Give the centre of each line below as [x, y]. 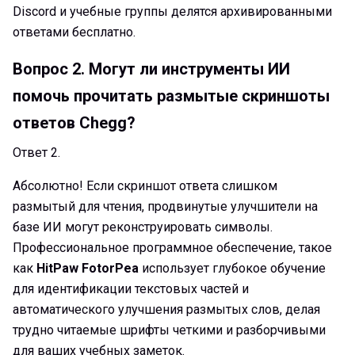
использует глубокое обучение [232, 268]
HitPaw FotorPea [88, 268]
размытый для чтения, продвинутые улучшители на [165, 206]
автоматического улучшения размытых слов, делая [166, 309]
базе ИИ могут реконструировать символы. [143, 227]
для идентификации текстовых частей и [131, 288]
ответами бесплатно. [74, 32]
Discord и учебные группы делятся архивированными [172, 11]
